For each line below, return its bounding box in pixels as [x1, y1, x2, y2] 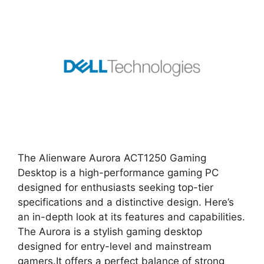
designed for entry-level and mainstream [18, 240, 212, 252]
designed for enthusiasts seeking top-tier [18, 181, 213, 193]
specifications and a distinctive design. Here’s [18, 196, 234, 208]
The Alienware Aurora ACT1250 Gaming [18, 152, 206, 164]
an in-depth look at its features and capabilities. [18, 211, 245, 223]
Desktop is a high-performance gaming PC [18, 167, 219, 179]
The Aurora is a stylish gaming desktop [18, 226, 202, 237]
